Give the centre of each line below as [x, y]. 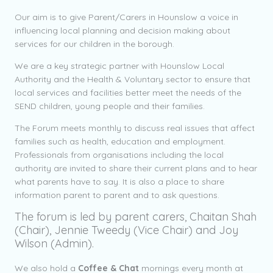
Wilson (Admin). [54, 243]
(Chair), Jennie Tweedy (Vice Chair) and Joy [126, 230]
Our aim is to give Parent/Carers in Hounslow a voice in [126, 17]
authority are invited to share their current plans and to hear [136, 168]
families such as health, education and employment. [121, 141]
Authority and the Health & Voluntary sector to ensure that [133, 79]
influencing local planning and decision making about [122, 30]
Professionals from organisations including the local [119, 155]
